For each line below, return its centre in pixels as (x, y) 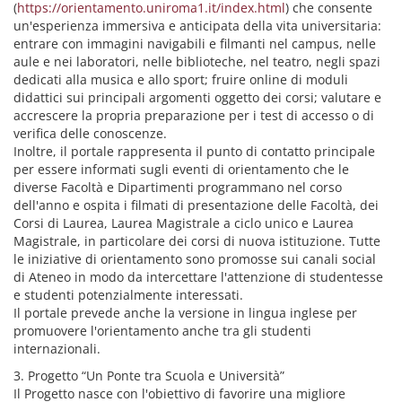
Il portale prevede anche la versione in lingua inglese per (185, 313)
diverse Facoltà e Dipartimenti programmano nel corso (178, 187)
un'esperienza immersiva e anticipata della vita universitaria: (197, 26)
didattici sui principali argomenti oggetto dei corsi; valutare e (197, 97)
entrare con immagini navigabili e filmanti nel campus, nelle (195, 44)
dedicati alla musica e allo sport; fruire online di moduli (181, 79)
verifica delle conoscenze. (90, 133)
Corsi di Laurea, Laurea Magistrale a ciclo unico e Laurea (184, 223)
